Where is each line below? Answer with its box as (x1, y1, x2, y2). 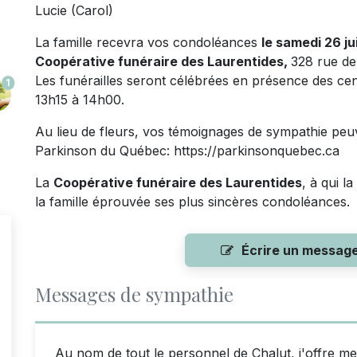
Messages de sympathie (35, 281, 233, 307)
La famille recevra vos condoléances (35, 34, 261, 50)
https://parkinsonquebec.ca (174, 143, 343, 159)
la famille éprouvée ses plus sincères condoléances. (35, 194, 350, 210)
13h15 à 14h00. (35, 92, 124, 108)
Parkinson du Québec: (35, 143, 174, 159)
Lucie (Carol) (35, 2, 117, 18)
